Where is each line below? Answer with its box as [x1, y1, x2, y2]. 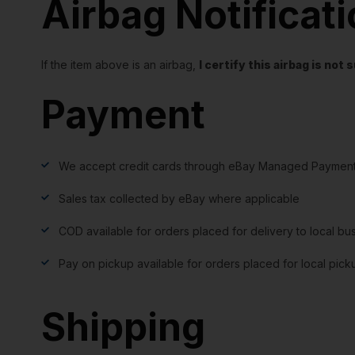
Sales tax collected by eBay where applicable [59, 191, 300, 205]
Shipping [41, 303, 205, 350]
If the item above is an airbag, [41, 57, 199, 71]
